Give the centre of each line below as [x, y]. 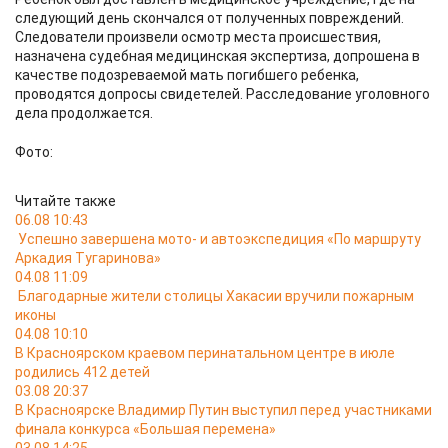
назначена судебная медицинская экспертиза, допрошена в [217, 56]
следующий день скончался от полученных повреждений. [209, 18]
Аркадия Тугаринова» [88, 258]
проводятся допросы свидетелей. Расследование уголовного [222, 94]
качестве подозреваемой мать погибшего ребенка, [187, 75]
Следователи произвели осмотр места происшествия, [198, 37]
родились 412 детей [82, 372]
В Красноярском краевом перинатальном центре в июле [205, 353]
